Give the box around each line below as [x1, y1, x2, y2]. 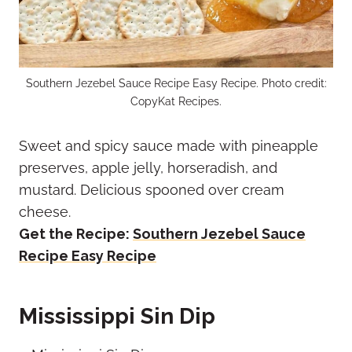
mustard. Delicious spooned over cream [19, 181, 284, 199]
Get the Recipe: [19, 225, 133, 243]
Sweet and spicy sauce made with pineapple [19, 137, 318, 155]
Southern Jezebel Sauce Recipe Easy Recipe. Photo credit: [25, 76, 327, 90]
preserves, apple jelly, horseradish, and [19, 159, 277, 177]
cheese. [19, 203, 71, 221]
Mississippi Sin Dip [19, 303, 215, 330]
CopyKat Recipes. [130, 94, 222, 108]
